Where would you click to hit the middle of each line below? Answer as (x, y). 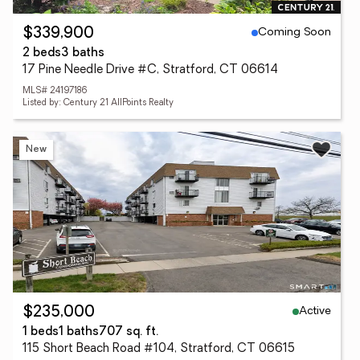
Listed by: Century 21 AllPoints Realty (98, 103)
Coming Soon (295, 32)
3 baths (83, 53)
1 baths (79, 332)
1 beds (41, 332)
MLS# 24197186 (55, 91)
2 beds (42, 53)
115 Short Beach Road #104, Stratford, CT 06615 (159, 349)
